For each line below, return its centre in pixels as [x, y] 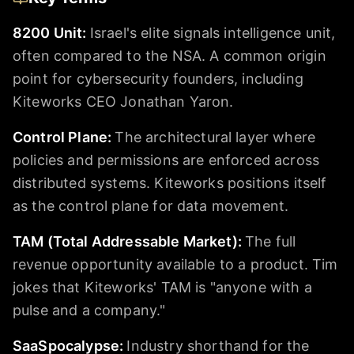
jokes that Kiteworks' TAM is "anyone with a [162, 288]
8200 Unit [48, 33]
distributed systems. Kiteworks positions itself [170, 183]
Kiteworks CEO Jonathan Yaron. [123, 102]
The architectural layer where [215, 137]
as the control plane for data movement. [151, 206]
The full [271, 242]
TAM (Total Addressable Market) [125, 242]
